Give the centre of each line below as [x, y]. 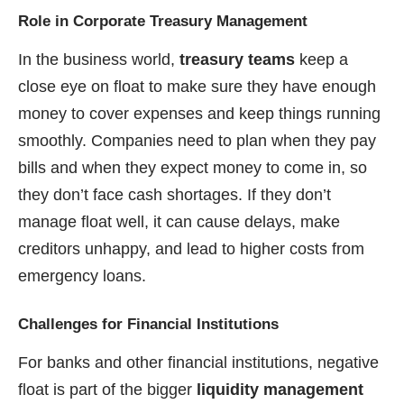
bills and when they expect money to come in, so [193, 168]
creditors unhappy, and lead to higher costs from [191, 249]
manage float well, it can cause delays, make [179, 222]
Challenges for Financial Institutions [148, 325]
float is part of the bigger [107, 390]
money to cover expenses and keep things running [199, 114]
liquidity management [280, 390]
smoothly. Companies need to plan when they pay [197, 141]
